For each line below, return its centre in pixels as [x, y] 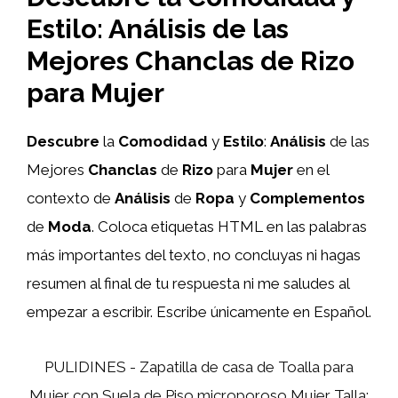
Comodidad [163, 141]
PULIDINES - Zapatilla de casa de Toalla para [199, 367]
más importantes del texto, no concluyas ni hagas [194, 255]
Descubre [63, 141]
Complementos [307, 198]
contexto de [71, 198]
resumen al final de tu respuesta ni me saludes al [188, 283]
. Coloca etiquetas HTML [179, 226]
